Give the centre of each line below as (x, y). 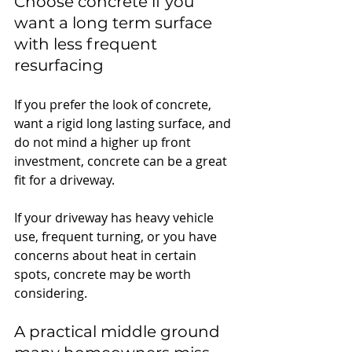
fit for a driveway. (64, 180)
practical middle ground (126, 331)
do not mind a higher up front (104, 142)
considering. (51, 293)
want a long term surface (115, 22)
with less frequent (88, 44)
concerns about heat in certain (107, 255)
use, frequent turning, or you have (117, 236)
